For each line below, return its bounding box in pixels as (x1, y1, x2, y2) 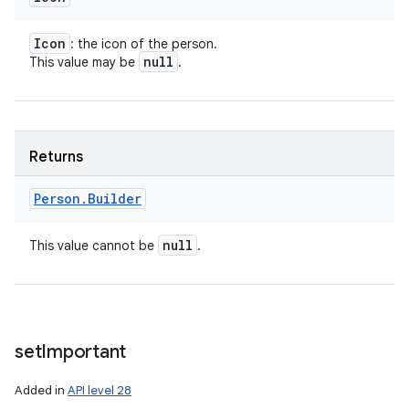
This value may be (29, 54, 139, 70)
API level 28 (68, 383, 131, 398)
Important (41, 341, 126, 363)
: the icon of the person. (70, 36, 217, 52)
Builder (88, 190, 142, 207)
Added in (15, 383, 68, 398)
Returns (29, 148, 83, 166)
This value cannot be (29, 237, 158, 254)
